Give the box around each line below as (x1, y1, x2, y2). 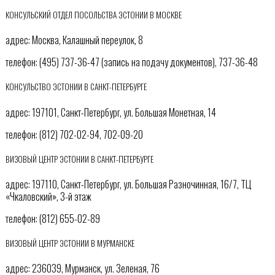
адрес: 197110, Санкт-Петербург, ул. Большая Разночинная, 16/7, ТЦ (5, 176, 252, 192)
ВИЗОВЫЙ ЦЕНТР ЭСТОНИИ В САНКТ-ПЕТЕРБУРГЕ (5, 152, 153, 165)
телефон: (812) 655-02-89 (5, 211, 100, 226)
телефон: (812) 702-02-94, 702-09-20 (5, 126, 143, 142)
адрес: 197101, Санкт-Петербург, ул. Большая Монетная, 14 (5, 104, 216, 120)
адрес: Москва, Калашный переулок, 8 (5, 33, 143, 48)
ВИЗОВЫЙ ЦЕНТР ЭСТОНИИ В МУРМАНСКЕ (5, 237, 134, 250)
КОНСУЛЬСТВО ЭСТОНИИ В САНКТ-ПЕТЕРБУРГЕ (5, 80, 147, 93)
